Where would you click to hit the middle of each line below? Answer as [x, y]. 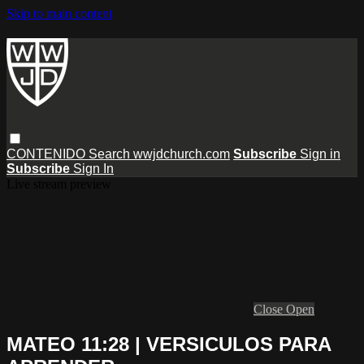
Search [111, 154]
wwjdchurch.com [182, 154]
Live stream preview [59, 184]
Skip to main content [59, 13]
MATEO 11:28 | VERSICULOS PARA [169, 344]
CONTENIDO [48, 154]
